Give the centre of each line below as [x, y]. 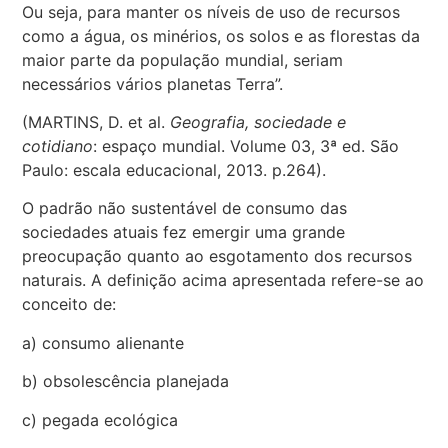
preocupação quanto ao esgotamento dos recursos [217, 256]
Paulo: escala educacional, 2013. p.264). [174, 170]
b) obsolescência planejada [126, 381]
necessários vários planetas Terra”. [153, 83]
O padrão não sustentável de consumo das [185, 208]
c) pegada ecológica [100, 419]
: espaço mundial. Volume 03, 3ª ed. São [246, 146]
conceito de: [69, 304]
